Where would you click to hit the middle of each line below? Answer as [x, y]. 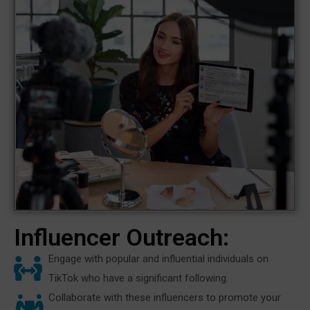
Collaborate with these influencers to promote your [165, 297]
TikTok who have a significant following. [138, 278]
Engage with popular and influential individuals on [158, 258]
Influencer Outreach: [121, 237]
